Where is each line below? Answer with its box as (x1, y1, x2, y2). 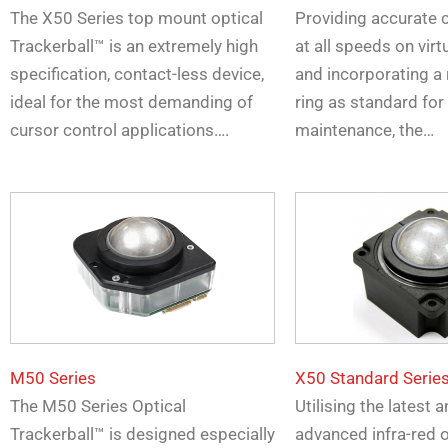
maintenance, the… (295, 120, 434, 141)
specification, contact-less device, (10, 64, 264, 85)
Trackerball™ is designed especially (10, 424, 275, 445)
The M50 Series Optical (10, 396, 186, 417)
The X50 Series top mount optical (10, 8, 263, 29)
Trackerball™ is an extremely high (10, 36, 258, 57)
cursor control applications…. (10, 120, 229, 141)
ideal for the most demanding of (10, 92, 253, 113)
